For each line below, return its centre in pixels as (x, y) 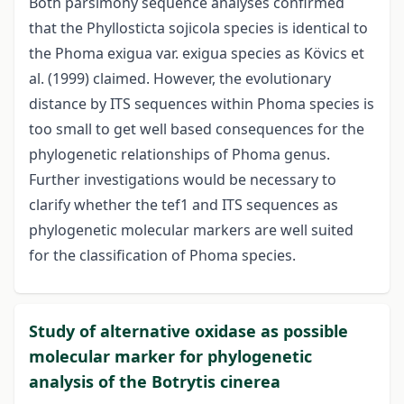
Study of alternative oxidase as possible (188, 331)
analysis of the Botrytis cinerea (155, 382)
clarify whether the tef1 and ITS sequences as (184, 205)
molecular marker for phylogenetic (170, 357)
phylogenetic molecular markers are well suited (191, 230)
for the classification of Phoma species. (162, 256)
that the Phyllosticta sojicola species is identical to (198, 28)
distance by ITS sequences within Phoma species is (202, 104)
